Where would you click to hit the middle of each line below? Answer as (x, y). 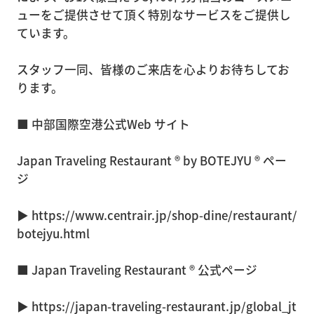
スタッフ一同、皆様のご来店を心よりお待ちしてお (153, 69)
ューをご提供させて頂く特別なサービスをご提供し (153, 14)
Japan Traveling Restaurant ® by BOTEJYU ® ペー (151, 160)
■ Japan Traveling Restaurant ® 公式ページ (137, 269)
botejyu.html (53, 233)
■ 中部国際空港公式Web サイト (103, 124)
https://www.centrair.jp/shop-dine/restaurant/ (164, 215)
